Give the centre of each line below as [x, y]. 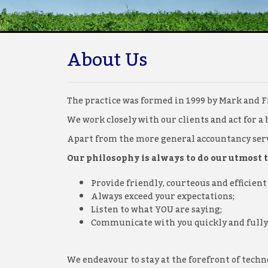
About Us [107, 60]
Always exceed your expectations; [163, 197]
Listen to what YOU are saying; [156, 210]
